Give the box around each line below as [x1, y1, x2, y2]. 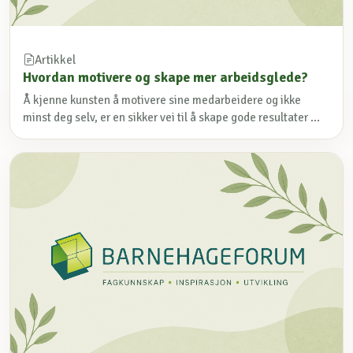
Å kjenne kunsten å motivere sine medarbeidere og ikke [23, 93, 301, 108]
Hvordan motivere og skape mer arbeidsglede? [23, 69, 308, 87]
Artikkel [35, 53, 76, 68]
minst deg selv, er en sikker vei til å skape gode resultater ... [23, 110, 320, 125]
